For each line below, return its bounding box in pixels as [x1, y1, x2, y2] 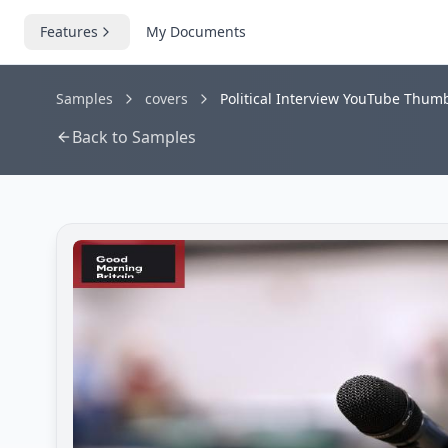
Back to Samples [72, 126, 196, 148]
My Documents [146, 22, 246, 41]
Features [40, 22, 98, 41]
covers [145, 89, 188, 108]
